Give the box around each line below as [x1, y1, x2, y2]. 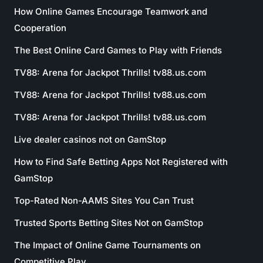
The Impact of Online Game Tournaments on [14, 240, 201, 251]
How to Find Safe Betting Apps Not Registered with [14, 156, 228, 167]
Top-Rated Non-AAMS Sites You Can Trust [14, 195, 194, 206]
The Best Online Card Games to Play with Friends [14, 45, 222, 56]
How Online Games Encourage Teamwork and [14, 6, 207, 17]
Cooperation [14, 22, 66, 33]
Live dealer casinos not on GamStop [14, 134, 166, 145]
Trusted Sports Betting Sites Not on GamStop [14, 217, 203, 228]
